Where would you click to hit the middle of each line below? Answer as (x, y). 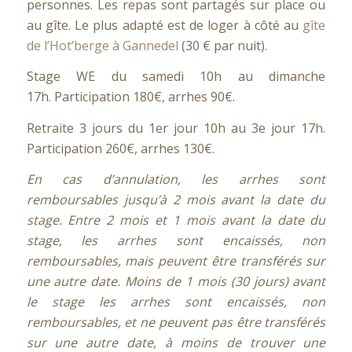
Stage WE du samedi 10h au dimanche (176, 77)
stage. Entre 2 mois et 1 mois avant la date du (176, 220)
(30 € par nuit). (222, 45)
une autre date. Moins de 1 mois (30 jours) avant (176, 282)
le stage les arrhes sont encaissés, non (176, 302)
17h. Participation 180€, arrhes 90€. (130, 97)
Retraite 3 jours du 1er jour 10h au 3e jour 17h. (176, 128)
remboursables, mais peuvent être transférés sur (176, 261)
